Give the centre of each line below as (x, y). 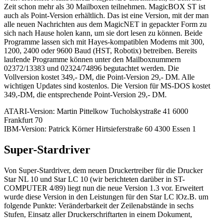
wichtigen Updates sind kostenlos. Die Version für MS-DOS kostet (107, 86)
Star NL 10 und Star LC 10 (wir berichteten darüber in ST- (94, 179)
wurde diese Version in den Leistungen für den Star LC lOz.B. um (106, 197)
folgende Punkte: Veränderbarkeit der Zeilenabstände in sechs (99, 205)
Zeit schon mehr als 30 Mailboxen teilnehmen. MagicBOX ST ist (105, 7)
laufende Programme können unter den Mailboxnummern (92, 60)
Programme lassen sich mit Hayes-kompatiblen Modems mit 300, (104, 42)
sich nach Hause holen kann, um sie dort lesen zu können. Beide (103, 33)
